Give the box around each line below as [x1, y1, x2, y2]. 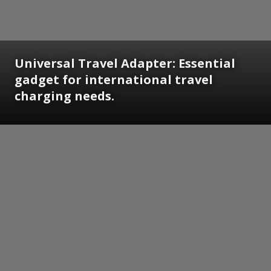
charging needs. [15, 88, 114, 105]
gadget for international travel [15, 71, 213, 88]
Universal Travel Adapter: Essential [15, 55, 235, 72]
